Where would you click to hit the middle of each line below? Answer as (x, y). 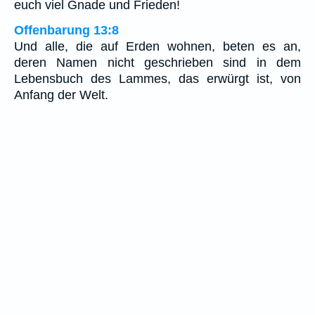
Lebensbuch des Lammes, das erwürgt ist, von (157, 78)
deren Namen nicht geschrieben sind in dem (157, 62)
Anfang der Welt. (61, 95)
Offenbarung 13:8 (66, 30)
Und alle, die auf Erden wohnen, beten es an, (157, 46)
